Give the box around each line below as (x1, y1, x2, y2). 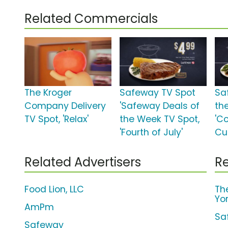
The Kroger (24, 87, 72, 99)
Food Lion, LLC (24, 183, 84, 196)
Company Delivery (24, 100, 106, 112)
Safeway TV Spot (120, 87, 196, 99)
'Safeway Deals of (120, 100, 200, 112)
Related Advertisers (24, 154, 141, 171)
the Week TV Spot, (120, 113, 200, 126)
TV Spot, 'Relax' (24, 113, 89, 126)
